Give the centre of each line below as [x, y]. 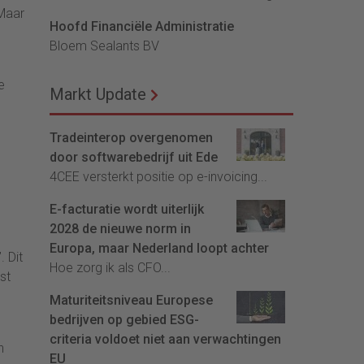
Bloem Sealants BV [104, 46]
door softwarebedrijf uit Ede [134, 158]
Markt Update [98, 95]
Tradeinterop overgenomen [131, 138]
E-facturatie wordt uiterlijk [127, 210]
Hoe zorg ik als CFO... [110, 268]
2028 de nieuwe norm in [120, 229]
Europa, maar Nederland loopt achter [159, 249]
